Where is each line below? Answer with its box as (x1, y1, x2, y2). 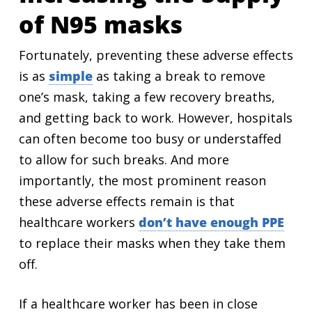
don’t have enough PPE (138, 214, 284, 231)
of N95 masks (18, 8, 182, 40)
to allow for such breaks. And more (18, 151, 229, 168)
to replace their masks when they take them (18, 235, 286, 251)
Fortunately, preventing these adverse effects (18, 47, 293, 63)
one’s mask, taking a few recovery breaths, (18, 88, 275, 105)
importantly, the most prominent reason (18, 172, 266, 189)
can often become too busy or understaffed (18, 130, 281, 147)
